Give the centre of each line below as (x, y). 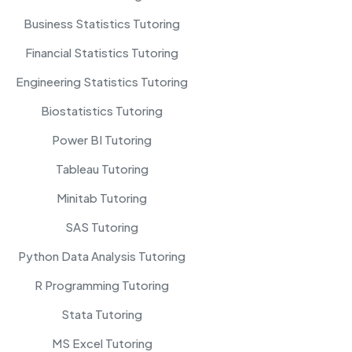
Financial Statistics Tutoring (102, 52)
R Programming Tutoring (102, 284)
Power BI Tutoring (102, 139)
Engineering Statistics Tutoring (102, 81)
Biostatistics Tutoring (102, 110)
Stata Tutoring (102, 313)
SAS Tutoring (102, 226)
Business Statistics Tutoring (102, 23)
